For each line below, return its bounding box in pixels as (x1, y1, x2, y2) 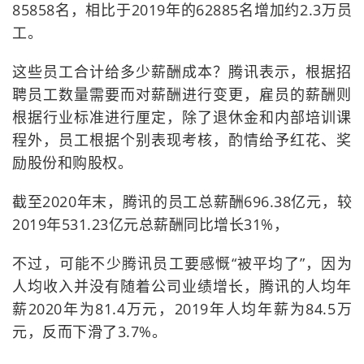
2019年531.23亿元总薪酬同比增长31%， (12, 214, 288, 235)
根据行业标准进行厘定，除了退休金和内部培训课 (12, 107, 352, 128)
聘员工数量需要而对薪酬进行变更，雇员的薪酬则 (12, 84, 352, 105)
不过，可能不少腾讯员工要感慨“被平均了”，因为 (12, 253, 352, 274)
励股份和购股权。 (12, 153, 132, 173)
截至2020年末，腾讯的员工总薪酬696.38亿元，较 (12, 192, 352, 212)
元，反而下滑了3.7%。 (12, 322, 167, 342)
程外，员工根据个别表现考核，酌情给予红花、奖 (12, 130, 352, 150)
